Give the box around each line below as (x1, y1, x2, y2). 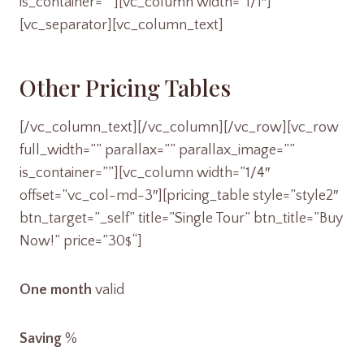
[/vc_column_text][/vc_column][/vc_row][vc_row (19, 119, 339, 136)
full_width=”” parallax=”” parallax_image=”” (19, 142, 295, 158)
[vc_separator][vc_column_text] (19, 17, 223, 33)
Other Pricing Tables (19, 72, 231, 102)
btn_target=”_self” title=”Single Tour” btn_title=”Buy (19, 210, 343, 227)
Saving (19, 331, 62, 347)
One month (19, 282, 92, 298)
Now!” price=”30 (19, 233, 125, 249)
